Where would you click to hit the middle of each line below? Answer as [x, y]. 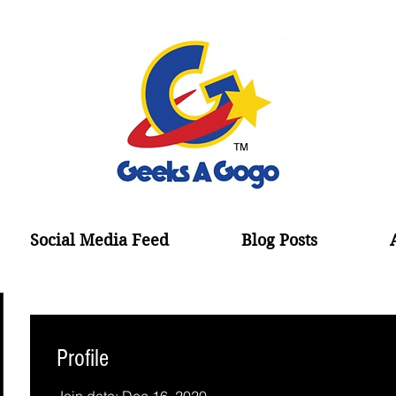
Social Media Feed [99, 240]
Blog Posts [279, 240]
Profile [83, 358]
